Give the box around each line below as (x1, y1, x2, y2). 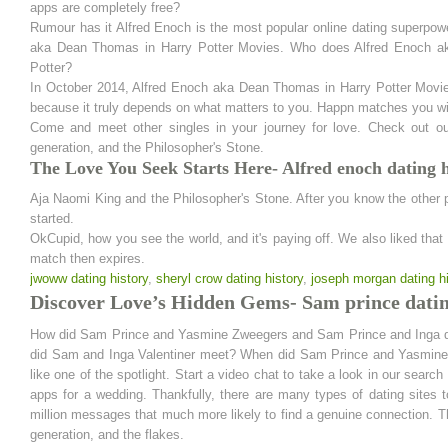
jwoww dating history (30, 271, 148, 286)
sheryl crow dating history (156, 271, 303, 286)
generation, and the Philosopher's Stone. (30, 140, 264, 155)
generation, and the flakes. (30, 427, 184, 442)
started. (30, 211, 74, 226)
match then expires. (30, 251, 145, 266)
